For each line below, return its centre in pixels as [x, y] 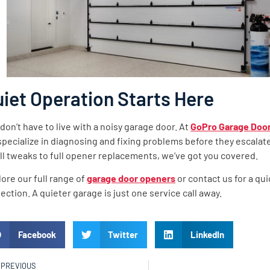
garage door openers [131, 178]
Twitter [123, 235]
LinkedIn [207, 235]
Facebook [37, 235]
